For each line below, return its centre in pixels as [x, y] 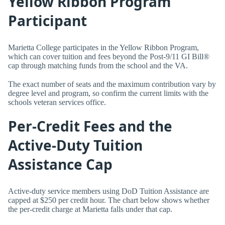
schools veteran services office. [57, 102]
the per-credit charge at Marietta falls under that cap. [90, 209]
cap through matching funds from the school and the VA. [98, 65]
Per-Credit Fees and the [90, 126]
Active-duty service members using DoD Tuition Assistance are [108, 191]
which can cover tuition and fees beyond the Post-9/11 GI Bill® [109, 56]
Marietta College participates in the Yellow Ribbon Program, [103, 47]
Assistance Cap [60, 164]
